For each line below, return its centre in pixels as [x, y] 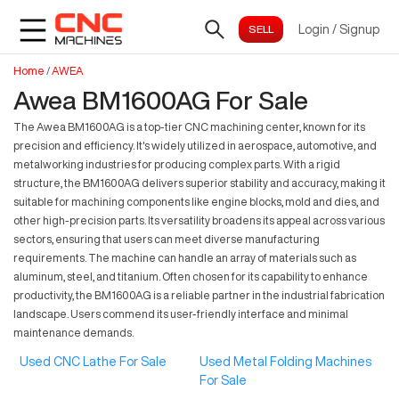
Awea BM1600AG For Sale [161, 100]
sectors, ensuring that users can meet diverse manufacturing [167, 239]
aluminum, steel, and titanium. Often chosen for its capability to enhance [191, 277]
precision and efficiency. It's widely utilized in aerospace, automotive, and [195, 146]
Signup [359, 29]
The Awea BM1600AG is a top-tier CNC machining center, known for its [189, 127]
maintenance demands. [73, 333]
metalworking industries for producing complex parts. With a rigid [177, 164]
